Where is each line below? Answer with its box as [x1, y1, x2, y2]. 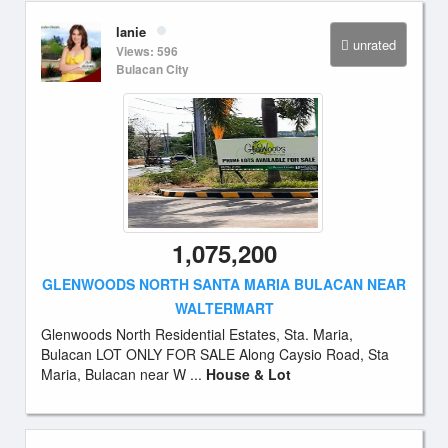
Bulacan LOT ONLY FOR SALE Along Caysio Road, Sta [41, 344, 389, 364]
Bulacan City [116, 60, 189, 78]
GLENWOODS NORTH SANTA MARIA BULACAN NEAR [42, 274, 406, 294]
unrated [353, 35, 396, 54]
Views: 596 [116, 42, 178, 60]
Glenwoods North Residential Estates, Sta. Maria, [41, 324, 353, 344]
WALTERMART [174, 298, 274, 318]
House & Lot [206, 364, 291, 384]
